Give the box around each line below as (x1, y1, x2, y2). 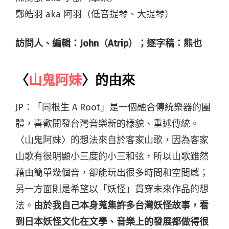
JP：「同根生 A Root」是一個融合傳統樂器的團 (15, 102, 211, 113)
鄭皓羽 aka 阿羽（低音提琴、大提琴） (15, 9, 174, 20)
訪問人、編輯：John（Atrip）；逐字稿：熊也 (15, 38, 202, 50)
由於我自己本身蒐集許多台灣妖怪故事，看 (34, 200, 209, 212)
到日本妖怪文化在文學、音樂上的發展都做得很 (15, 216, 209, 228)
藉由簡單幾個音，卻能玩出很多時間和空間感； (15, 167, 209, 179)
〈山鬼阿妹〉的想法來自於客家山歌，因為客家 (15, 134, 209, 146)
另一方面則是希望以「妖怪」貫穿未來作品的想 (15, 184, 209, 195)
